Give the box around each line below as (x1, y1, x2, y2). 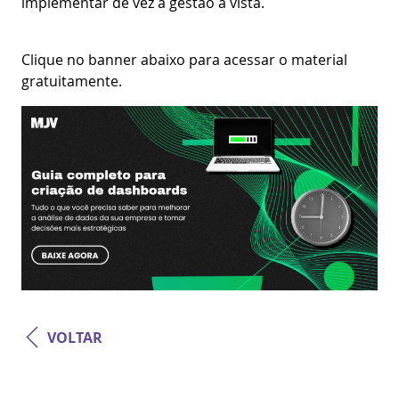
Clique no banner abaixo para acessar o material (21, 49, 347, 69)
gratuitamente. (21, 70, 122, 91)
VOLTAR (47, 327, 102, 347)
